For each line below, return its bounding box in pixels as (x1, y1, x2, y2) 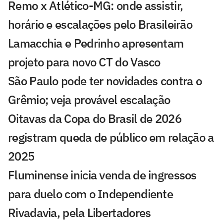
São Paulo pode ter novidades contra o (8, 72, 202, 89)
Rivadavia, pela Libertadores (8, 204, 151, 221)
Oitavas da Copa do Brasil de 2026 (8, 110, 181, 126)
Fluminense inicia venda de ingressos (8, 166, 197, 183)
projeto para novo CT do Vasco (8, 54, 161, 70)
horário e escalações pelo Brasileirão (8, 16, 193, 32)
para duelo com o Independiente (8, 185, 173, 202)
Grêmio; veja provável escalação (8, 91, 170, 108)
